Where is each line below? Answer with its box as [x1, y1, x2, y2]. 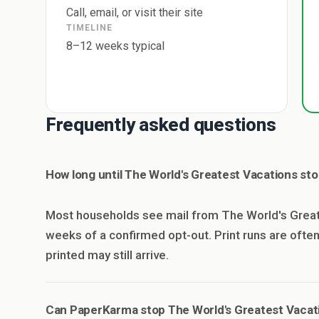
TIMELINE [66, 23, 113, 33]
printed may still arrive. [46, 248, 169, 262]
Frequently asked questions [46, 114, 276, 135]
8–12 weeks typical [66, 39, 164, 53]
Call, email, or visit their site [66, 6, 203, 19]
